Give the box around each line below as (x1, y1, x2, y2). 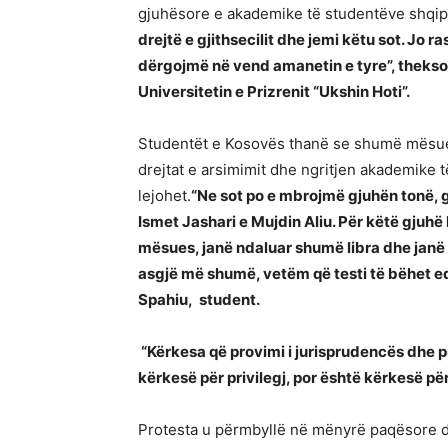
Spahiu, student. (138, 290, 260, 310)
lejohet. (138, 186, 191, 206)
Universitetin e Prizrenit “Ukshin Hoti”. (138, 82, 410, 102)
